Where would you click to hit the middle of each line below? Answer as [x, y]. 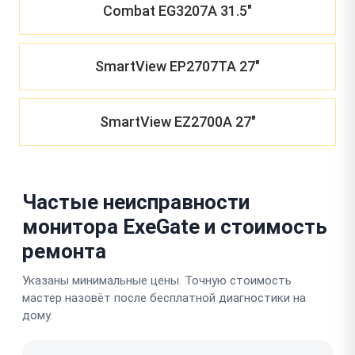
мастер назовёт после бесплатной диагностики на [164, 298]
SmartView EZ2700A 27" [177, 122]
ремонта [64, 251]
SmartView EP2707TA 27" [177, 66]
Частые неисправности [136, 202]
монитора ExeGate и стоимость [175, 226]
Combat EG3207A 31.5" [177, 11]
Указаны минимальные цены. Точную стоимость [157, 280]
